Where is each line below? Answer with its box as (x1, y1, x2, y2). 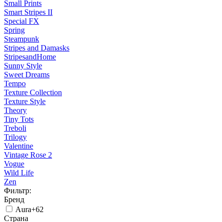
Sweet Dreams (4, 70, 50, 79)
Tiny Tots (4, 115, 34, 124)
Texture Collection (4, 88, 62, 97)
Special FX (4, 17, 39, 26)
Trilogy (4, 133, 27, 142)
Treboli (4, 124, 26, 133)
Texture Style (4, 97, 46, 106)
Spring (4, 26, 25, 35)
